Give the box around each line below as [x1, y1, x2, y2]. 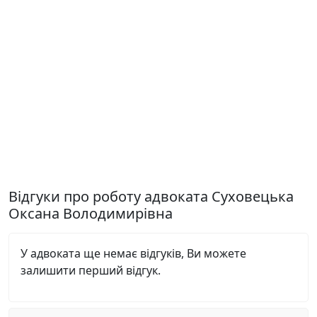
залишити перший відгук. [21, 263, 161, 278]
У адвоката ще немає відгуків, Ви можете [21, 246, 246, 261]
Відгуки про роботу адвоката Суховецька [8, 187, 294, 206]
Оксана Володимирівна [8, 204, 173, 223]
